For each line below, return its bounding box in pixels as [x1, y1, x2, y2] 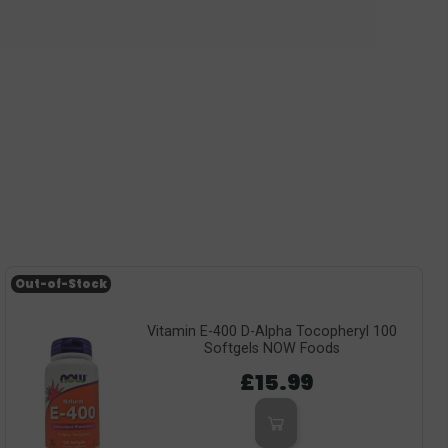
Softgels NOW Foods [204, 339, 341, 357]
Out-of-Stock [15, 275, 107, 292]
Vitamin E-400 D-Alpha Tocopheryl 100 [147, 322, 398, 340]
